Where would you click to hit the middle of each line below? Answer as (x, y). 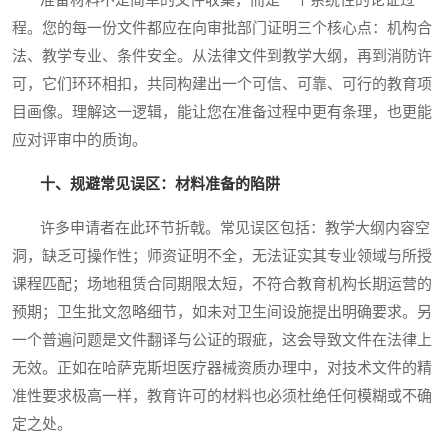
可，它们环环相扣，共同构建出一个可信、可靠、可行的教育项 (222, 84)
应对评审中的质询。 (79, 140)
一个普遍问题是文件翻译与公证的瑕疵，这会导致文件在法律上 (222, 340)
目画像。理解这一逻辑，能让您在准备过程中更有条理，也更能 (222, 112)
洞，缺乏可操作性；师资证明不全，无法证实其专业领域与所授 (222, 256)
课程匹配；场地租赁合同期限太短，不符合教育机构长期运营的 (222, 284)
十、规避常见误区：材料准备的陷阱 (160, 184)
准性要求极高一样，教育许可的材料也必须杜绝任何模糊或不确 (222, 396)
